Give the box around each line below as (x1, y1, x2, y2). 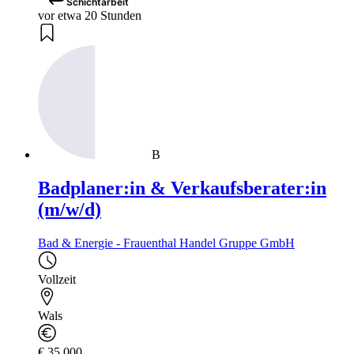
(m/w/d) (38, 198, 101, 220)
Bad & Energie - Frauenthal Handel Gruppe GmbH (38, 235, 295, 250)
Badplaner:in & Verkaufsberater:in (38, 177, 326, 198)
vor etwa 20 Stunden (38, 9, 141, 23)
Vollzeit (38, 272, 76, 286)
